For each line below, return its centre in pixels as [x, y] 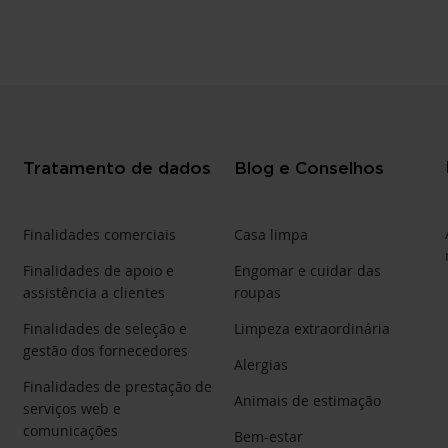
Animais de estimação [307, 400]
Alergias [260, 364]
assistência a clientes [94, 292]
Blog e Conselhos [308, 167]
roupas [257, 292]
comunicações [71, 430]
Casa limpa [270, 234]
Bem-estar [268, 436]
